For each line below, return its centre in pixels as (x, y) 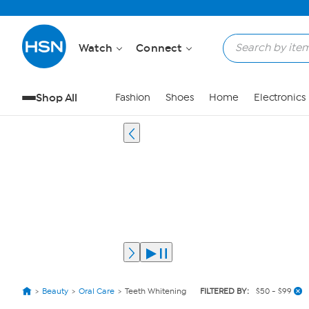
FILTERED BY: (225, 291)
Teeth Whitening (156, 291)
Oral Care (97, 291)
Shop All (57, 98)
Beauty (55, 291)
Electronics (279, 98)
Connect (160, 48)
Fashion (133, 98)
